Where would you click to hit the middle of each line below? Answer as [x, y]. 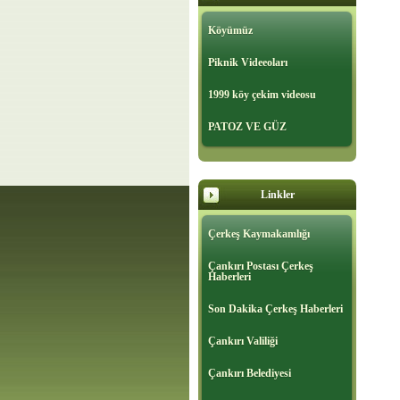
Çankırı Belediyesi [250, 374]
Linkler [277, 195]
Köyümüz [230, 31]
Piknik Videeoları [248, 63]
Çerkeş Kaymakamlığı [259, 234]
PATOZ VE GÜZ [247, 127]
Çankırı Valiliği [243, 342]
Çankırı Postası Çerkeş [261, 267]
